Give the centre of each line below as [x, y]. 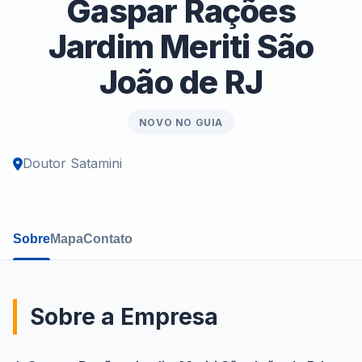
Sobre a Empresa [124, 317]
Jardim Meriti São [181, 47]
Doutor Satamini [72, 164]
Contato [108, 239]
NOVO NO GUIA [181, 122]
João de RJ [181, 82]
